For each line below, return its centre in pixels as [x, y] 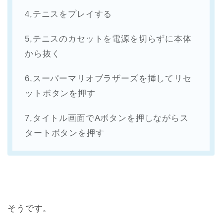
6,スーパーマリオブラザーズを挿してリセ [108, 79]
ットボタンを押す [60, 94]
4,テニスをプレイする [69, 14]
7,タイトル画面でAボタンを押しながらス [107, 118]
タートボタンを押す [65, 133]
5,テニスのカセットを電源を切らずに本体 [108, 39]
